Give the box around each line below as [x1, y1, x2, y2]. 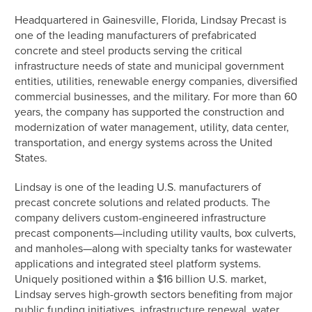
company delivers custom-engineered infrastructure [15, 211, 266, 225]
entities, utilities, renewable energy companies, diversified [15, 75, 297, 88]
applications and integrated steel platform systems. [15, 257, 261, 271]
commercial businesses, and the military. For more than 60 [15, 90, 297, 104]
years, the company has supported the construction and [15, 105, 284, 119]
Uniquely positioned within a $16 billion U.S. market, [15, 272, 267, 286]
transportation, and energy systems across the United [15, 136, 272, 150]
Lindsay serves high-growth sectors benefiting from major [15, 288, 292, 302]
